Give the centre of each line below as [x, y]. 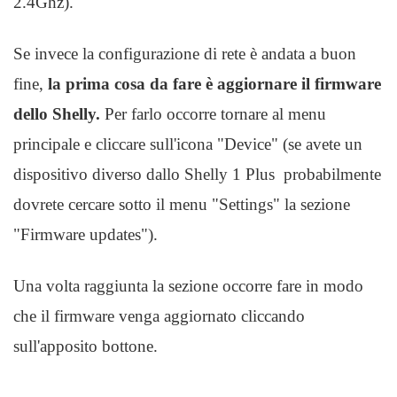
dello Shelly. [57, 114]
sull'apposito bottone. [86, 346]
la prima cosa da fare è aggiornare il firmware [214, 84]
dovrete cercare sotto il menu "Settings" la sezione [182, 204]
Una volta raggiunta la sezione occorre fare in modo [188, 286]
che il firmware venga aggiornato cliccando [159, 316]
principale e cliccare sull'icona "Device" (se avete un [188, 144]
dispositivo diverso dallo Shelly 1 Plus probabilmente [197, 174]
